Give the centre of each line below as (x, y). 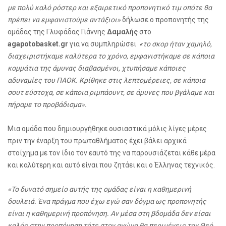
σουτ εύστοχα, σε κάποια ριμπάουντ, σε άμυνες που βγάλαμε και (111, 93)
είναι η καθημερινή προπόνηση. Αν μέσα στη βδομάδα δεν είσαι (109, 214)
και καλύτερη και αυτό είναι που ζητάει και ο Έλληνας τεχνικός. (112, 165)
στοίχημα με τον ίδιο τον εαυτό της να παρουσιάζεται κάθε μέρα (111, 153)
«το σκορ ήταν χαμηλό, (175, 44)
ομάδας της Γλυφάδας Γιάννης (57, 32)
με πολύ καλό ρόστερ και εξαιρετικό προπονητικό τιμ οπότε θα (110, 8)
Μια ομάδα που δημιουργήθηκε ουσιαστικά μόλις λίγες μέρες (107, 129)
